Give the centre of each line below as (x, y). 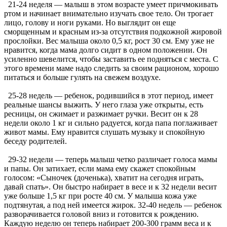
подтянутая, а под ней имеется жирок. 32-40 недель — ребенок (113, 205)
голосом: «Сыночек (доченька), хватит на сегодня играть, (104, 178)
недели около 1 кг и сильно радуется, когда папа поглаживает (111, 123)
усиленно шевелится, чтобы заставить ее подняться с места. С (111, 59)
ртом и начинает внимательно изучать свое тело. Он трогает (109, 14)
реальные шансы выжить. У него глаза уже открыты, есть (104, 105)
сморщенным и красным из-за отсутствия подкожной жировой (113, 32)
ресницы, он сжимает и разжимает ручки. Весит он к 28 (101, 114)
